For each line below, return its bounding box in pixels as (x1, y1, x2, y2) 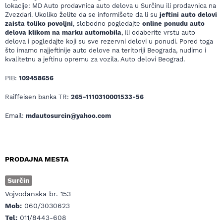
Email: (5, 112, 26, 119)
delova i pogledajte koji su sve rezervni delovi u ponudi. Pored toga (5, 38, 213, 45)
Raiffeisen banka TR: (5, 93, 71, 101)
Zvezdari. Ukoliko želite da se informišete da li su (5, 11, 160, 18)
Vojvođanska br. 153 (5, 190, 71, 198)
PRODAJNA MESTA (5, 155, 68, 163)
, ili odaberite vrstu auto (121, 29, 195, 36)
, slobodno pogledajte (73, 20, 142, 27)
